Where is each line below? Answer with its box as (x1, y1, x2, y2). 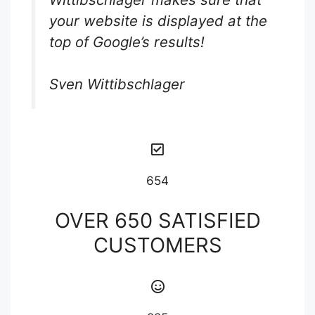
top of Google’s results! (49, 32, 205, 51)
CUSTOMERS (93, 232, 222, 257)
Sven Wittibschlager (49, 75, 185, 94)
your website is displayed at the (49, 11, 267, 30)
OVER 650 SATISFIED (54, 207, 261, 233)
